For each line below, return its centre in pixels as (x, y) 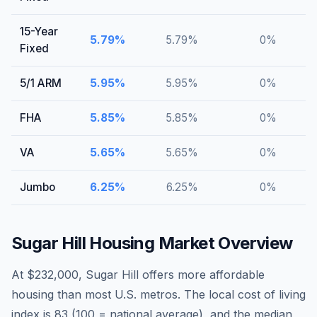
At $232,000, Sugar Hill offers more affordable (138, 275)
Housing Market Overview (189, 243)
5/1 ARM (41, 83)
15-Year (39, 31)
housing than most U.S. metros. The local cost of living (158, 294)
